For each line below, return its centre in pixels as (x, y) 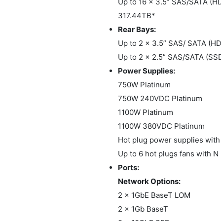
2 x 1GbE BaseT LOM (154, 195)
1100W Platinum (146, 112)
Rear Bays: (137, 29)
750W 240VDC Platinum (160, 98)
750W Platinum (144, 84)
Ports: (129, 167)
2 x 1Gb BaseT (143, 209)
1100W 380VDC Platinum (161, 126)
